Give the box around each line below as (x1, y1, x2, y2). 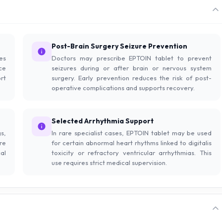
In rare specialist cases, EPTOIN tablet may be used (52, 129, 212, 137)
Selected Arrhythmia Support (52, 116, 154, 126)
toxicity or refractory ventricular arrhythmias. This (52, 149, 212, 157)
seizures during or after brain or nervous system (52, 64, 212, 72)
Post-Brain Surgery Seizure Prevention (52, 42, 187, 51)
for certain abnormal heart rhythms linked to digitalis (52, 139, 212, 147)
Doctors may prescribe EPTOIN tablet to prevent (52, 54, 212, 62)
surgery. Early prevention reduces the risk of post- (52, 74, 212, 82)
